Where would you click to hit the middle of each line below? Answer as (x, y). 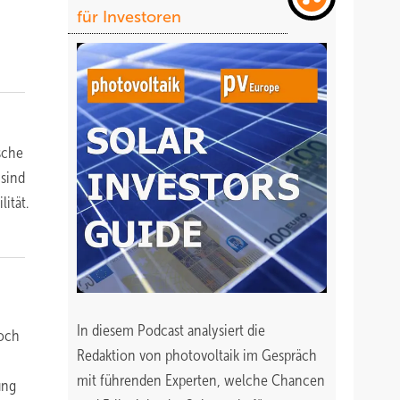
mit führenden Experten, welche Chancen (201, 380)
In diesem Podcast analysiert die (171, 330)
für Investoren (129, 17)
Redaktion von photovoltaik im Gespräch (197, 355)
